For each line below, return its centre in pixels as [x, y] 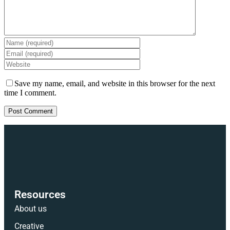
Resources [40, 195]
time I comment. [30, 93]
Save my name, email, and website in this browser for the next [115, 84]
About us [31, 209]
